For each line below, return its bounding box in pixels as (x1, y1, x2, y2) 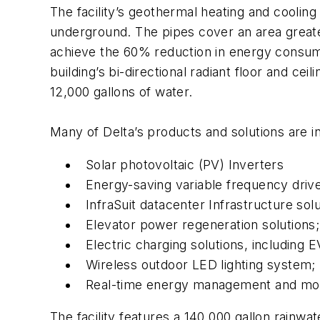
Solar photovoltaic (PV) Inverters (86, 156, 284, 172)
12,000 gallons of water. (50, 84, 193, 100)
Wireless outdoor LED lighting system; (86, 256, 316, 272)
